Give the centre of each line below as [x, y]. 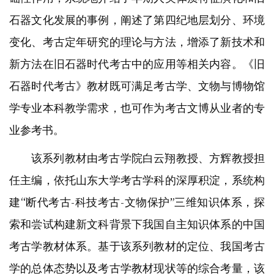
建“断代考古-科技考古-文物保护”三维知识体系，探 [137, 202]
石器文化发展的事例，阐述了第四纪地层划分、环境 [137, 20]
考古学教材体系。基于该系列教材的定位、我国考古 [137, 246]
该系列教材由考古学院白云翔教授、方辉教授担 [148, 158]
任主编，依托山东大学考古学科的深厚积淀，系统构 [137, 180]
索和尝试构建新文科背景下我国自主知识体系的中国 [137, 224]
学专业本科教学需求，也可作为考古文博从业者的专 [137, 108]
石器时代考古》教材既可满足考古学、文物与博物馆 [137, 86]
